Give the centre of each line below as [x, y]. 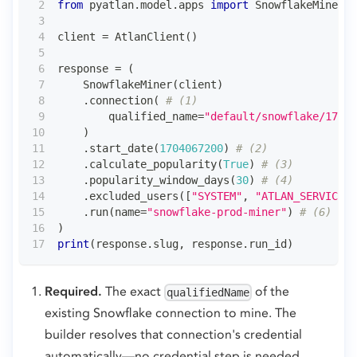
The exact [133, 291]
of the [271, 291]
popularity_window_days [159, 180]
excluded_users [134, 196]
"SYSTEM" [217, 196]
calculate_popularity [153, 164]
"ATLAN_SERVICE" [303, 196]
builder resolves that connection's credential [173, 334]
